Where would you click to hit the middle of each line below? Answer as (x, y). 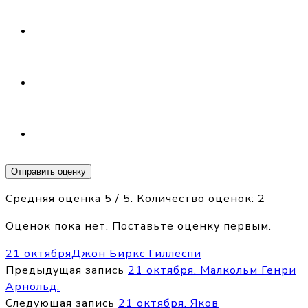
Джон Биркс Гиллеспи (136, 254)
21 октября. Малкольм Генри (212, 271)
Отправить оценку (48, 172)
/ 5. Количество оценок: (185, 199)
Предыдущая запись (65, 271)
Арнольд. (33, 287)
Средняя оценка (55, 199)
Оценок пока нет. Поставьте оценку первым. (139, 227)
